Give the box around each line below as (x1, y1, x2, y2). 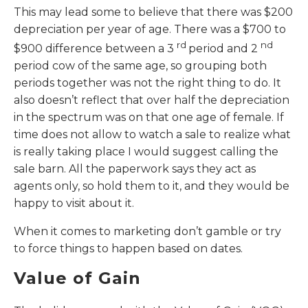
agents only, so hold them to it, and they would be (14, 179, 289, 192)
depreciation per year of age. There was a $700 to (14, 22, 286, 36)
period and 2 (188, 41, 261, 55)
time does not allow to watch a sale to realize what (14, 127, 291, 141)
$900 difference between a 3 (14, 41, 177, 55)
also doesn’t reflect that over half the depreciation (14, 93, 289, 107)
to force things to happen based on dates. (14, 241, 243, 255)
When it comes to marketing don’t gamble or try (14, 224, 281, 238)
